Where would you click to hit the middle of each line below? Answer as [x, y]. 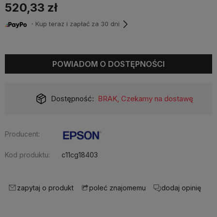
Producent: [22, 134]
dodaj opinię [181, 187]
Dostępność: [73, 99]
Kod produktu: [27, 155]
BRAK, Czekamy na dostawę [145, 99]
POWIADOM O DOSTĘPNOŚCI [108, 64]
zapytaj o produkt [45, 187]
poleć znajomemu [117, 188]
